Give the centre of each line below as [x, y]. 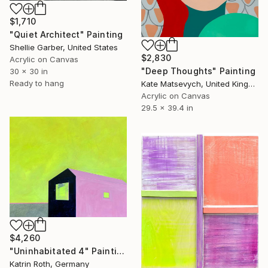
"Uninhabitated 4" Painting [120, 251]
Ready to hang [37, 83]
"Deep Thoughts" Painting [198, 71]
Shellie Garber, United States [64, 47]
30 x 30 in [29, 71]
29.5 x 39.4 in [167, 108]
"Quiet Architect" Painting [66, 34]
